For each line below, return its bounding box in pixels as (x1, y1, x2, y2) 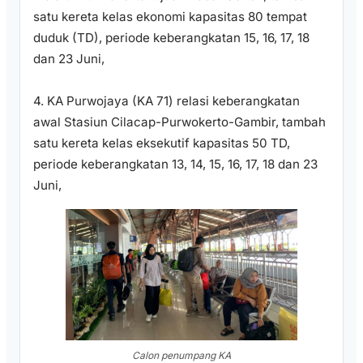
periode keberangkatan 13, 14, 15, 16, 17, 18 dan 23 (33, 156, 318, 173)
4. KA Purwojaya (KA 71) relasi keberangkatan (33, 93, 300, 109)
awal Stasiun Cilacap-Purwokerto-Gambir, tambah (33, 114, 326, 130)
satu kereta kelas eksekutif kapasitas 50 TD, (33, 135, 290, 152)
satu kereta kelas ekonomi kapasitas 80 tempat (33, 9, 307, 25)
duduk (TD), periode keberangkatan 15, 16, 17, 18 (33, 30, 310, 46)
